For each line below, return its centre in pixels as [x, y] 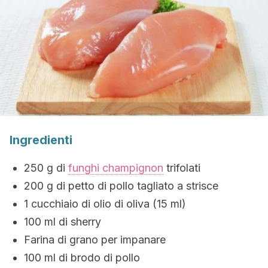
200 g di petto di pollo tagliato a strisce [121, 186]
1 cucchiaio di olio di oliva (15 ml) [105, 204]
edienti [52, 140]
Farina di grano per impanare [95, 240]
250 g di [46, 168]
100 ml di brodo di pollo [82, 258]
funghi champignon [116, 168]
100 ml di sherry [63, 222]
